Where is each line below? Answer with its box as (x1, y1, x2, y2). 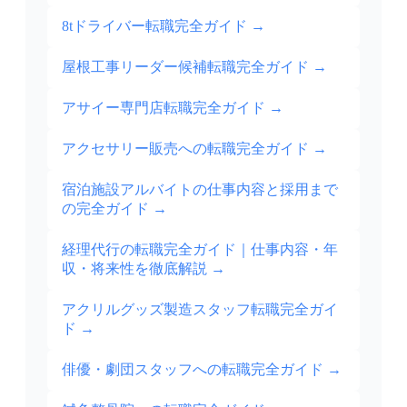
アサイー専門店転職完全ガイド (62, 100, 265, 116)
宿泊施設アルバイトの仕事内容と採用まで (62, 182, 338, 198)
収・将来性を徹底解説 (62, 261, 207, 277)
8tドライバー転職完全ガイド (62, 18, 247, 35)
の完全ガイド (62, 201, 149, 217)
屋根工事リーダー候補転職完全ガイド (62, 59, 309, 75)
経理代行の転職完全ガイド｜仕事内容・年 (62, 242, 338, 258)
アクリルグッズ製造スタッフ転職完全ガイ (62, 302, 338, 318)
